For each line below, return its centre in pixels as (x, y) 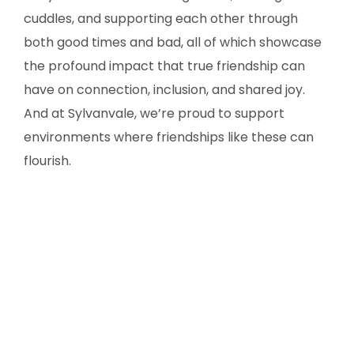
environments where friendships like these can (169, 137)
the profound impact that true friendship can (164, 66)
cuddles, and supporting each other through (161, 18)
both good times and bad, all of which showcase (173, 42)
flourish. (47, 160)
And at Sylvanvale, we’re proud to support (154, 113)
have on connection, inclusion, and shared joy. (164, 89)
